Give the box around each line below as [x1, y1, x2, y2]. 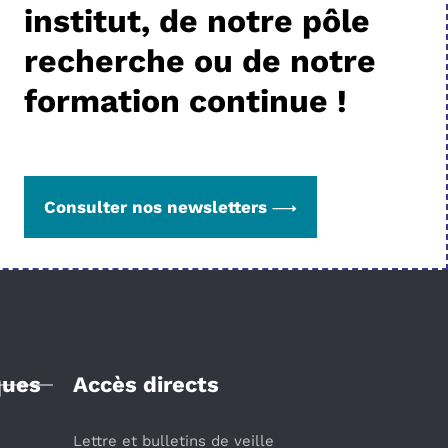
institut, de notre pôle [24, 2, 371, 40]
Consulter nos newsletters [44, 197, 268, 217]
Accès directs [73, 372, 219, 397]
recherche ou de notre [24, 42, 377, 80]
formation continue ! [24, 82, 348, 120]
